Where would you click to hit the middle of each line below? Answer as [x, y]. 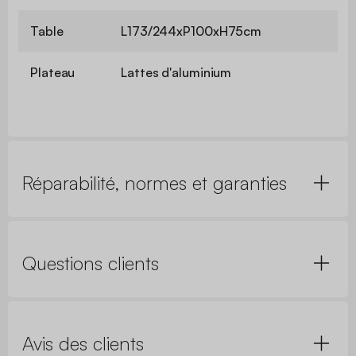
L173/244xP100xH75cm [192, 31]
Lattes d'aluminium [176, 73]
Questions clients [91, 263]
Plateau [53, 73]
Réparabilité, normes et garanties [155, 183]
